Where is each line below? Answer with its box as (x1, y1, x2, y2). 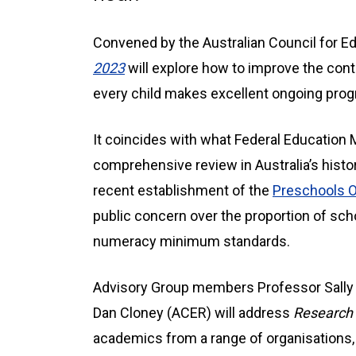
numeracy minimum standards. (93, 233, 290, 250)
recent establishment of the (93, 182, 273, 199)
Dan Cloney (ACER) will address (93, 304, 290, 321)
